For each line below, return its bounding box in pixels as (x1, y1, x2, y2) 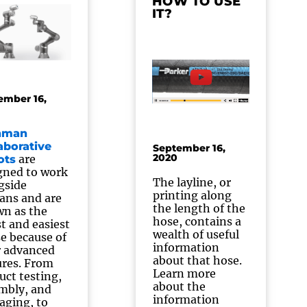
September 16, (152, 142, 225, 154)
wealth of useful (152, 228, 239, 241)
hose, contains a (152, 214, 241, 228)
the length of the (152, 201, 245, 215)
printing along (152, 188, 232, 202)
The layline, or (152, 175, 231, 189)
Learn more (152, 267, 216, 280)
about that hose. (152, 254, 242, 267)
